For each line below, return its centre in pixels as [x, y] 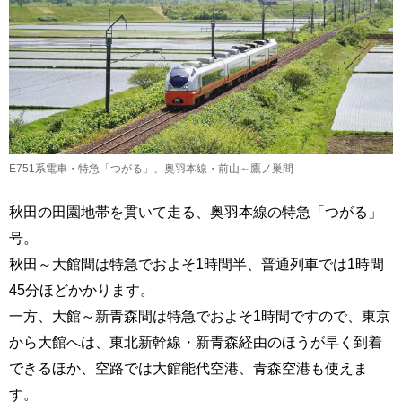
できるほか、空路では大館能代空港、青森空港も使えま [188, 368]
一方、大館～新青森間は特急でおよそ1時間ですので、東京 [200, 316]
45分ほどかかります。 [82, 290]
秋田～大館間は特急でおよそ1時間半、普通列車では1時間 [197, 264]
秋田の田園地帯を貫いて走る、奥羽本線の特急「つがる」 [196, 212]
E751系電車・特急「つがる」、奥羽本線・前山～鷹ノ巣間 [151, 169]
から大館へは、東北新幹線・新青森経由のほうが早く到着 [196, 342]
